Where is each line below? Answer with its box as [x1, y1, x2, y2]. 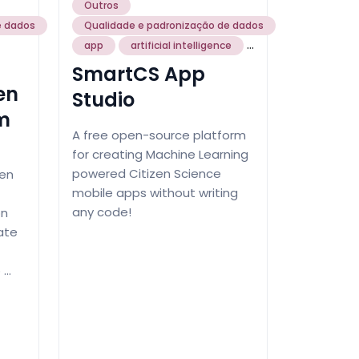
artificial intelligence [131, 38, 232, 52]
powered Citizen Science [72, 164, 221, 182]
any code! [72, 203, 131, 220]
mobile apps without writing [72, 184, 238, 201]
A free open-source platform [72, 126, 246, 143]
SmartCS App [72, 60, 205, 87]
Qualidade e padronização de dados [84, 18, 264, 32]
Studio [72, 86, 135, 113]
